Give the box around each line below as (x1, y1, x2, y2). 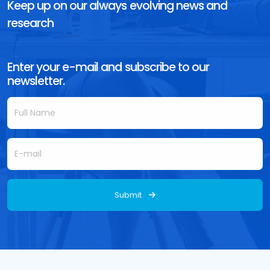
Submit (115, 189, 142, 200)
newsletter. (7, 73, 65, 90)
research (7, 15, 54, 32)
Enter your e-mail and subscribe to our (7, 59, 209, 76)
